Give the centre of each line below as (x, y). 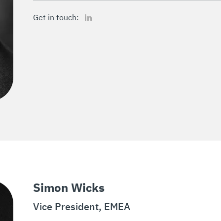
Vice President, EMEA (82, 206)
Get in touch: (56, 17)
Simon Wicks (69, 187)
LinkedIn (95, 14)
